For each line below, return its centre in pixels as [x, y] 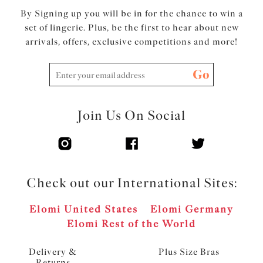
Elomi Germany [192, 209]
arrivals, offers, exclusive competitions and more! [131, 41]
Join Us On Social [131, 115]
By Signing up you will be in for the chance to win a [131, 13]
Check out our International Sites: [131, 183]
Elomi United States [84, 209]
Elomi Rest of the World [131, 223]
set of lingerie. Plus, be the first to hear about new [131, 27]
